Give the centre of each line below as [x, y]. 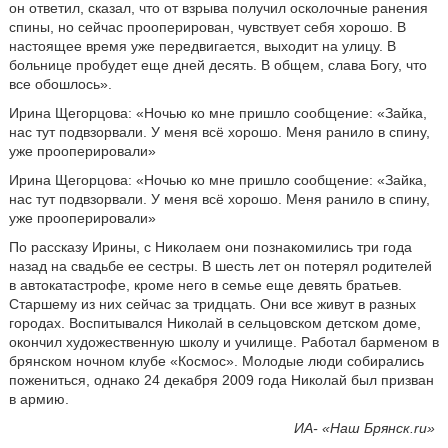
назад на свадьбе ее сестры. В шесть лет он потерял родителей [220, 266]
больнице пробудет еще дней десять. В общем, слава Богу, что [217, 65]
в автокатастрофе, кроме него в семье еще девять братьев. [205, 285]
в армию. [38, 399]
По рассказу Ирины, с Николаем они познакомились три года [210, 247]
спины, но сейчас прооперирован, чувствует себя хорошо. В [207, 27]
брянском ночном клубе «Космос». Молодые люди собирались [216, 361]
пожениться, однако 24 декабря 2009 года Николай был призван [221, 380]
